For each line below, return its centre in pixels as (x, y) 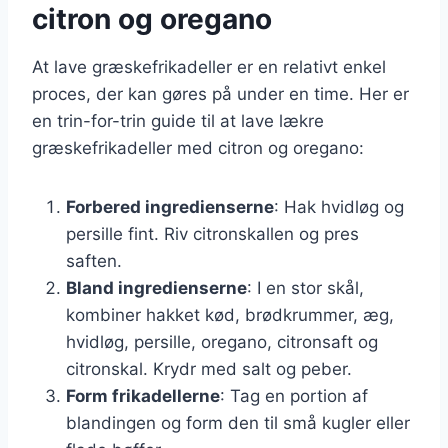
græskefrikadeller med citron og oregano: (198, 147)
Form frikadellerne (143, 395)
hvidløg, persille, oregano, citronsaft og (222, 341)
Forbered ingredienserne (170, 206)
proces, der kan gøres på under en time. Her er (220, 93)
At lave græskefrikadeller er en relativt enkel (209, 66)
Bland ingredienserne (156, 287)
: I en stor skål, (305, 287)
